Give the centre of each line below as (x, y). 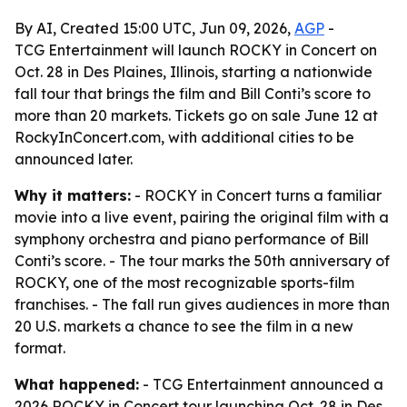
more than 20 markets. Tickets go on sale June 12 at (196, 115)
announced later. (74, 159)
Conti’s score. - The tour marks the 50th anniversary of (202, 261)
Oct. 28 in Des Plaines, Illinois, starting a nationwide (194, 72)
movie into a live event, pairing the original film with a (202, 217)
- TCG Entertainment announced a (261, 384)
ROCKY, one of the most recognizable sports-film (184, 283)
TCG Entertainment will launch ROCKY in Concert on (196, 50)
